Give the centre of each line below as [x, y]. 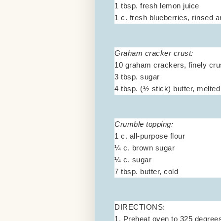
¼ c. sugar [133, 159]
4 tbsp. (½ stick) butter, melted [167, 88]
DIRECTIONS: [140, 207]
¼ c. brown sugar [145, 147]
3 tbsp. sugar [137, 76]
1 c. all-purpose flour [150, 136]
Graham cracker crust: [154, 53]
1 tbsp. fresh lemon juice [157, 5]
